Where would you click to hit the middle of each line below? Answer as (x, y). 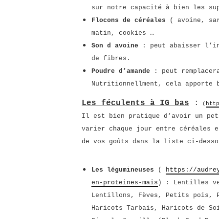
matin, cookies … (123, 33)
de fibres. (111, 58)
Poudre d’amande (121, 71)
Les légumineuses (123, 170)
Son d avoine (115, 46)
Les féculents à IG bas (135, 103)
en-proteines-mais (125, 183)
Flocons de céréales (129, 20)
